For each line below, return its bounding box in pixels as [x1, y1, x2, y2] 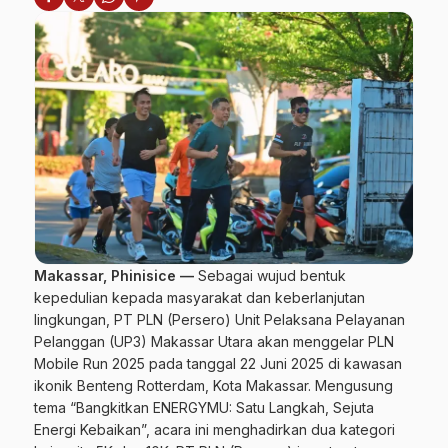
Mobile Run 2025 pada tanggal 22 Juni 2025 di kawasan [34, 354, 402, 372]
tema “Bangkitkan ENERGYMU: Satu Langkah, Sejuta [34, 398, 374, 416]
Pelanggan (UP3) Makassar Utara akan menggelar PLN [34, 332, 394, 350]
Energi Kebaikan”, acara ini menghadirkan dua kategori [34, 420, 395, 438]
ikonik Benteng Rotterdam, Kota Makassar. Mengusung [34, 376, 393, 394]
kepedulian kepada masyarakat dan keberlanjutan [34, 288, 365, 306]
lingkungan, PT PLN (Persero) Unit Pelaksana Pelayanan [34, 310, 405, 328]
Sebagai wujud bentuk [198, 266, 346, 284]
